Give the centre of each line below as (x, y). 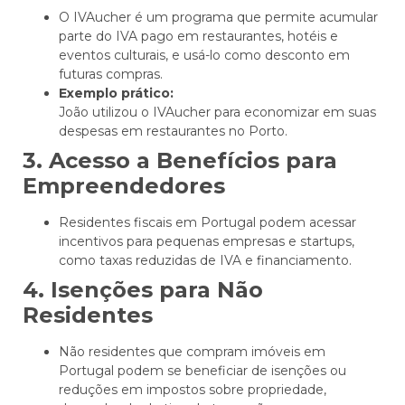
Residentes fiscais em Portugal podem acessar (207, 222)
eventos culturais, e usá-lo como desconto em (204, 55)
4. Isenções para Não (143, 290)
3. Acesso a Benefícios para (180, 160)
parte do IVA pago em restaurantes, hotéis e (198, 36)
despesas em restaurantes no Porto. (173, 131)
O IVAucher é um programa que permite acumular (218, 17)
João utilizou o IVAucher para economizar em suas (217, 112)
